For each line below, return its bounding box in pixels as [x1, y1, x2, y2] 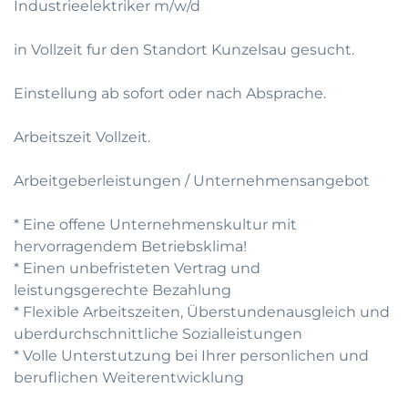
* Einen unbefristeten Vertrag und [14, 260, 260, 277]
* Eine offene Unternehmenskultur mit [14, 216, 297, 233]
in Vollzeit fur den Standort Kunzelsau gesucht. [14, 41, 354, 58]
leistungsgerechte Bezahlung [14, 281, 231, 299]
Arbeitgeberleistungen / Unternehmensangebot [14, 172, 370, 189]
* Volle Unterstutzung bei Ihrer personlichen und [14, 347, 369, 364]
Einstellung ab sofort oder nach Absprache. [14, 85, 326, 102]
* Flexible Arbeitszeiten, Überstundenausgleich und [14, 303, 390, 321]
